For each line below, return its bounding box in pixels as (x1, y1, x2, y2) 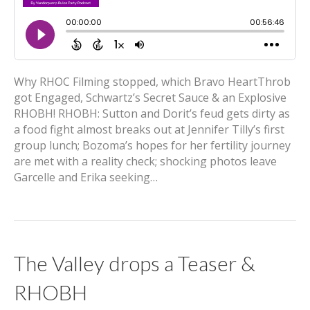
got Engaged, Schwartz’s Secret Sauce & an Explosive (14, 90, 286, 105)
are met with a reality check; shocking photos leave (14, 154, 277, 169)
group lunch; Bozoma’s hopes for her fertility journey (14, 138, 291, 153)
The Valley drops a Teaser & (14, 250, 255, 275)
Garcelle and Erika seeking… (14, 170, 158, 185)
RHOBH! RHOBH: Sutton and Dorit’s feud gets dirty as (14, 106, 290, 121)
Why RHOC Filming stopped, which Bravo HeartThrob (14, 74, 291, 89)
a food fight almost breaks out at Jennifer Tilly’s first (14, 122, 284, 137)
